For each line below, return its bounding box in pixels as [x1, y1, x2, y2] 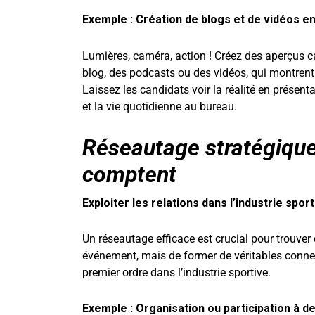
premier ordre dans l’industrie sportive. [82, 265, 271, 279]
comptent [82, 160, 176, 188]
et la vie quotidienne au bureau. [82, 99, 237, 113]
